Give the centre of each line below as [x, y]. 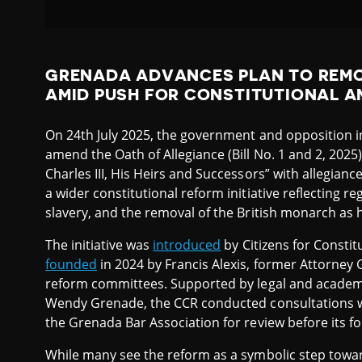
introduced [187, 245]
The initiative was [99, 245]
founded [72, 265]
